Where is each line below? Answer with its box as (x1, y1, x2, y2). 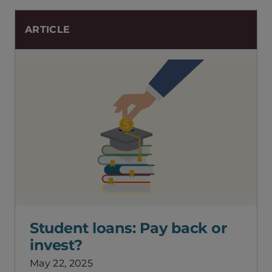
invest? (30, 236, 83, 254)
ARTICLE (25, 24, 70, 35)
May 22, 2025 (30, 257, 93, 269)
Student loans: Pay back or (30, 219, 226, 237)
